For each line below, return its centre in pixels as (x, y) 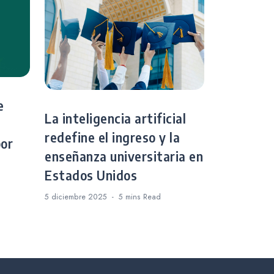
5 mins (131, 197)
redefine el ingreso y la (112, 138)
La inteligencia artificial (115, 119)
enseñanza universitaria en (124, 157)
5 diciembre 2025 (76, 197)
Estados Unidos (91, 176)
